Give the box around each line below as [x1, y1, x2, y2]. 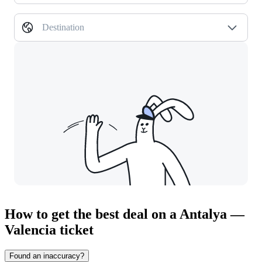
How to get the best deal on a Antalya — [5, 206, 244, 222]
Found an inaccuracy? [9, 251, 84, 261]
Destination [42, 22, 84, 33]
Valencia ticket [5, 222, 94, 238]
